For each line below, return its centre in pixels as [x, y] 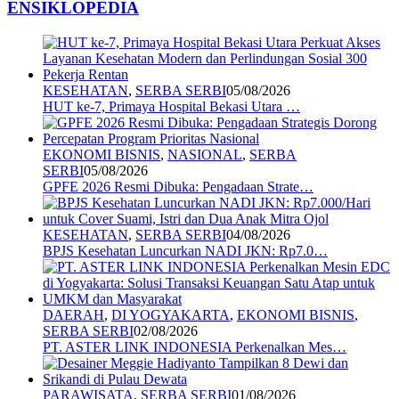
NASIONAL [205, 155]
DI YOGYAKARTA [171, 315]
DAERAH [73, 315]
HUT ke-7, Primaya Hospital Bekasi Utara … [171, 107]
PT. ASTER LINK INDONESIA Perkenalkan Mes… [195, 347]
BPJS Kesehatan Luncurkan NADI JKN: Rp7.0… [185, 251]
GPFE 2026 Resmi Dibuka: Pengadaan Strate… [178, 187]
